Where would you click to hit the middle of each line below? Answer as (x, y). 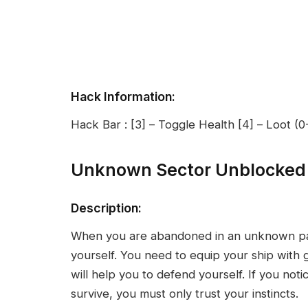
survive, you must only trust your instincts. (185, 294)
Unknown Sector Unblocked (188, 169)
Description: (106, 208)
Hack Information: (123, 96)
